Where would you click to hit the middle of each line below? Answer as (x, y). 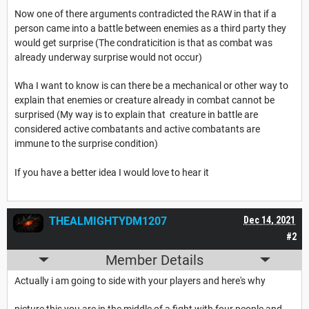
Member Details (154, 260)
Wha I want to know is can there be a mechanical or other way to (151, 85)
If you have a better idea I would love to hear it (112, 172)
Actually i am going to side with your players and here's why (140, 280)
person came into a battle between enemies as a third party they (150, 28)
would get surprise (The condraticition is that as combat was (143, 42)
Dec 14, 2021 (269, 220)
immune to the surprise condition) (86, 143)
